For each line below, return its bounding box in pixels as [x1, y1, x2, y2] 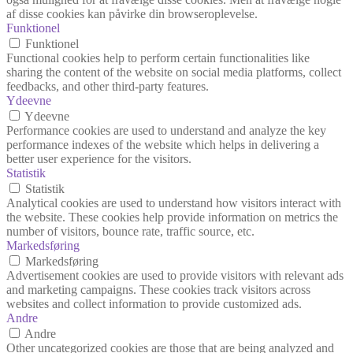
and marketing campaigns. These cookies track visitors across [6, 282, 310, 296]
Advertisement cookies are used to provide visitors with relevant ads [6, 268, 344, 282]
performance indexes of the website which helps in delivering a [6, 137, 319, 151]
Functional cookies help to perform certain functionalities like [6, 50, 310, 65]
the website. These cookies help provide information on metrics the [6, 210, 338, 224]
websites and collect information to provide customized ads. [6, 296, 302, 310]
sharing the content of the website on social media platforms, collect [6, 65, 341, 79]
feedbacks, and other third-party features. [6, 79, 209, 93]
